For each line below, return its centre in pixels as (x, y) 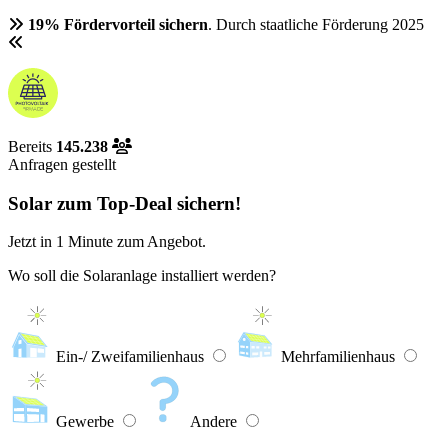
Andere (213, 422)
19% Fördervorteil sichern (116, 24)
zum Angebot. (159, 242)
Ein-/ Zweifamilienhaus (130, 357)
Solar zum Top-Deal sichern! (124, 203)
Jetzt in (32, 242)
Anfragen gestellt (62, 164)
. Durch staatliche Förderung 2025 (316, 24)
